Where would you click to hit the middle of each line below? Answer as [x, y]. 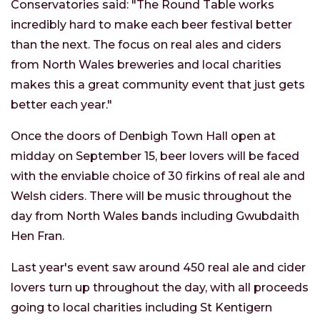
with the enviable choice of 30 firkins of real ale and [158, 176]
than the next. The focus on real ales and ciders [146, 45]
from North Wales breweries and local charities [146, 65]
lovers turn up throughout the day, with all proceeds [160, 288]
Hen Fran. [37, 236]
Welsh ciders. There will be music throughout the [151, 196]
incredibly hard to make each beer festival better [151, 25]
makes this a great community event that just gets [158, 85]
